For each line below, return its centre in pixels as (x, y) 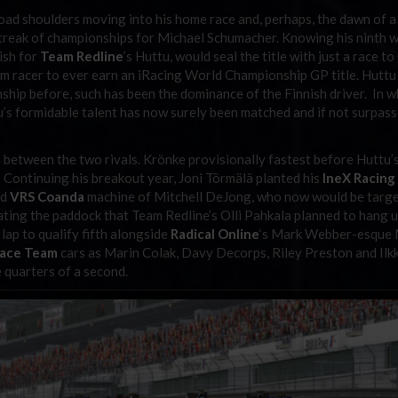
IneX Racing (359, 177)
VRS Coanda (47, 196)
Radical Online (215, 233)
